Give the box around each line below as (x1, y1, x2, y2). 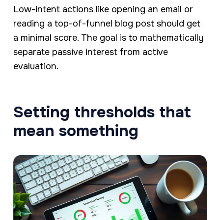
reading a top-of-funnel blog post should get (13, 18, 200, 29)
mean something (13, 121, 138, 141)
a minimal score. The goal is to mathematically (13, 32, 204, 44)
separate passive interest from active (13, 47, 168, 58)
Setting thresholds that (13, 102, 191, 123)
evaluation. (13, 61, 58, 72)
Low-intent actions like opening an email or (13, 4, 193, 15)
